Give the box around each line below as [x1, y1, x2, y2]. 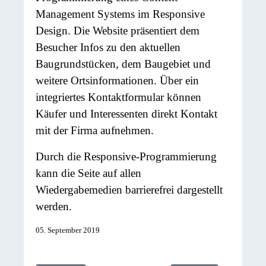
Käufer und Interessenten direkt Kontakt [36, 107, 217, 120]
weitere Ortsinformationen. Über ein [36, 74, 199, 87]
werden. [36, 199, 72, 213]
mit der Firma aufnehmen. [36, 123, 154, 137]
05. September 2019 [36, 225, 100, 235]
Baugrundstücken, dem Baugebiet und [36, 57, 211, 70]
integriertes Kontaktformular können [36, 90, 201, 103]
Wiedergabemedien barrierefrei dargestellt [36, 183, 223, 196]
